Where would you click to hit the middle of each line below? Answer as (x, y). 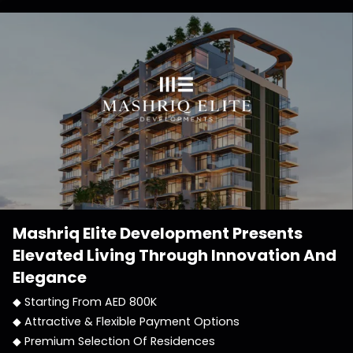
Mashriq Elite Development (121, 233)
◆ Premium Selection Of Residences (114, 341)
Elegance (50, 277)
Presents (266, 233)
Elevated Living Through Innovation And (175, 255)
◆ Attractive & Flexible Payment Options (126, 321)
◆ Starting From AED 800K (85, 302)
